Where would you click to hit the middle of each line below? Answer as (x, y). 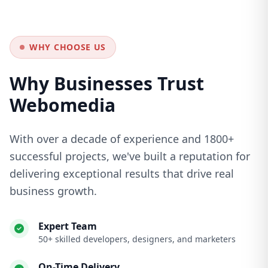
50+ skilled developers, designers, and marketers (137, 239)
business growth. (53, 191)
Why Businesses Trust (107, 84)
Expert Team (68, 226)
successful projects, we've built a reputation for (130, 156)
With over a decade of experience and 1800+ (122, 139)
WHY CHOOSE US (68, 47)
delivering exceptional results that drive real (122, 174)
